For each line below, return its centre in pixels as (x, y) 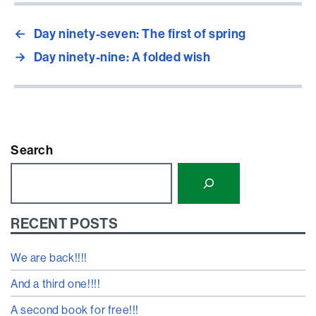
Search (32, 150)
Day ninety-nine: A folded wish (122, 57)
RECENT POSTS (65, 224)
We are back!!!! (49, 257)
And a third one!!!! (56, 283)
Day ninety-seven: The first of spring (140, 34)
